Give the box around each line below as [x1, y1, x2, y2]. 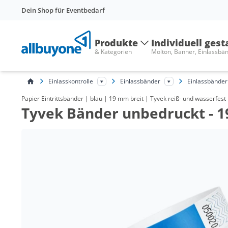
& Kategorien [95, 47, 132, 56]
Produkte [95, 37, 138, 49]
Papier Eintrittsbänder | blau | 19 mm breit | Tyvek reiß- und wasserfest [21, 94, 226, 103]
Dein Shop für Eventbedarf [21, 6, 105, 15]
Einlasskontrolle [48, 76, 93, 85]
